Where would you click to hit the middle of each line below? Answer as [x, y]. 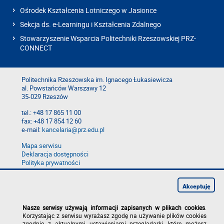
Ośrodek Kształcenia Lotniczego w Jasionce [88, 10]
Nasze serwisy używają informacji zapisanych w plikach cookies [114, 207]
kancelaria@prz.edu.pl [73, 129]
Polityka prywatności [51, 162]
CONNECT [36, 47]
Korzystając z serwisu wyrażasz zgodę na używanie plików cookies [114, 215]
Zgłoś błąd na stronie [51, 171]
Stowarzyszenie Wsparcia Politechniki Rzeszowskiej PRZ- [108, 38]
